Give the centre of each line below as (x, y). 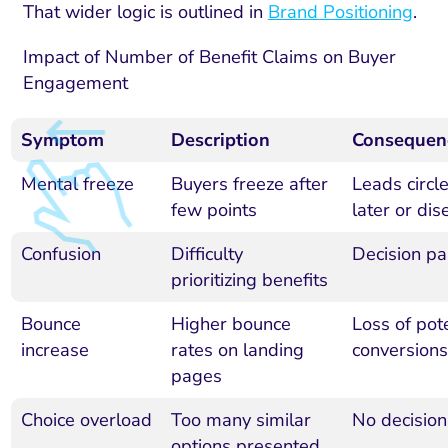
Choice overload (86, 420)
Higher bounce (230, 324)
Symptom (62, 140)
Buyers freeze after (249, 184)
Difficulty (206, 254)
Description (220, 140)
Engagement (75, 82)
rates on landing (237, 350)
